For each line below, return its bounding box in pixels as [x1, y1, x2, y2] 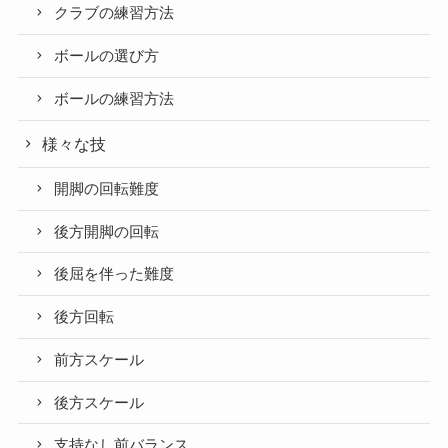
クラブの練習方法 [54, 5, 175, 22]
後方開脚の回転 [54, 223, 160, 240]
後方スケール [54, 394, 145, 411]
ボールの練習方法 [54, 90, 175, 107]
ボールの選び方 [54, 48, 160, 65]
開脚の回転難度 [54, 180, 160, 197]
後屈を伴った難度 [54, 266, 175, 283]
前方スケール [54, 351, 145, 368]
